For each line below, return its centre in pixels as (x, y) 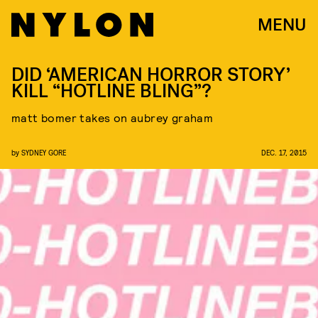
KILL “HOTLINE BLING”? (111, 91)
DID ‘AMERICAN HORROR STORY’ (151, 75)
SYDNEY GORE (44, 152)
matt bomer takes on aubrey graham (113, 117)
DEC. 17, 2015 (284, 152)
